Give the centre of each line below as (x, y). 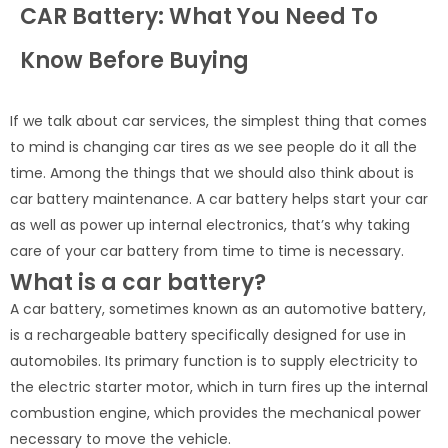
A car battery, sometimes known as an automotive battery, (218, 308)
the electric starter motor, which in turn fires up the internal (219, 386)
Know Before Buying (134, 60)
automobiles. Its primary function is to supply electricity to (214, 360)
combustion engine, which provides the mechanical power (215, 412)
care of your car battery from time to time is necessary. (207, 250)
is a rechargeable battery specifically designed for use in (208, 334)
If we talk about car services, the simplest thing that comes (218, 120)
